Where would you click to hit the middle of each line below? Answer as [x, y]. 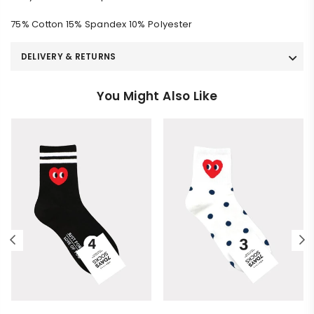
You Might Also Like [157, 96]
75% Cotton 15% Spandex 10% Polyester [102, 24]
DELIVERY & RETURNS [69, 56]
